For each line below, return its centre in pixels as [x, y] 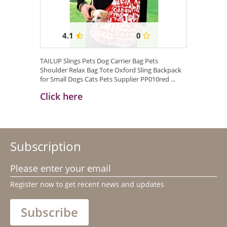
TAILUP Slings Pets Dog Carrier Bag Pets [99, 61]
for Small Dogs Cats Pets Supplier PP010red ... [108, 79]
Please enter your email [61, 168]
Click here [61, 97]
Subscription [46, 146]
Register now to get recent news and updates [87, 184]
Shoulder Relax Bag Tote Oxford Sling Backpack [111, 70]
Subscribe [49, 212]
